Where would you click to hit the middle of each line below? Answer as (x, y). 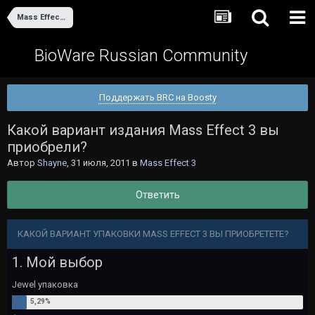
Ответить (157, 195)
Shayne (52, 163)
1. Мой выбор (57, 262)
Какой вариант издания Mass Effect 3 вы (143, 130)
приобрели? (47, 147)
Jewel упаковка (45, 284)
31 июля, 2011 (101, 163)
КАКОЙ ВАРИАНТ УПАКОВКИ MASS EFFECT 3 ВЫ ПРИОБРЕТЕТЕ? (155, 234)
